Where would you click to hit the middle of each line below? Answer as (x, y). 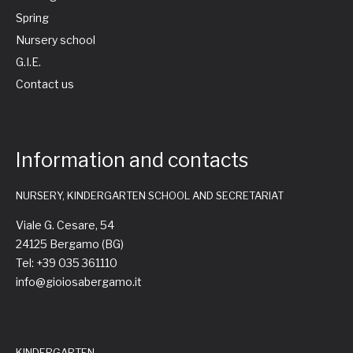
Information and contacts (132, 160)
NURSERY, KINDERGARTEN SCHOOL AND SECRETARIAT (150, 195)
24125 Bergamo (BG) (70, 244)
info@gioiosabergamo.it (79, 282)
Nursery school (56, 40)
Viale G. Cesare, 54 (65, 225)
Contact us (45, 84)
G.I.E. (28, 62)
